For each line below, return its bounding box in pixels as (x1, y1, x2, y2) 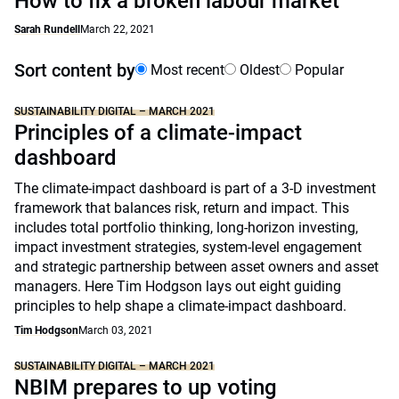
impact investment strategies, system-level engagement (14, 239, 362, 256)
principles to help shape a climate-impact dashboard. (14, 297, 346, 314)
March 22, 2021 (80, 23, 155, 36)
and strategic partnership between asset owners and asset (14, 258, 379, 275)
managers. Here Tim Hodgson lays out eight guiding (14, 278, 341, 295)
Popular (291, 61, 344, 78)
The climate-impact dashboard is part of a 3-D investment (14, 180, 376, 197)
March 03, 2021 (78, 324, 153, 337)
